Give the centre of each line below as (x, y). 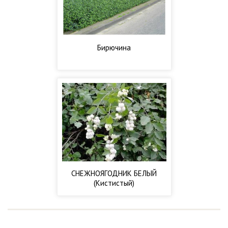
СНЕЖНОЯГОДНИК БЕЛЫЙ (114, 173)
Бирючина (114, 47)
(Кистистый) (114, 183)
